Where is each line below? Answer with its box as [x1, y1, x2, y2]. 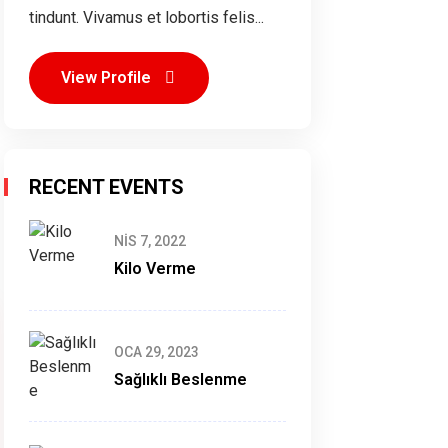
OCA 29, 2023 [114, 344, 199, 360]
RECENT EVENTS [29, 175, 184, 199]
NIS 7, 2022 [114, 233, 186, 249]
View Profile [61, 68, 155, 87]
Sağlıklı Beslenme [114, 370, 247, 389]
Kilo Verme [114, 259, 196, 278]
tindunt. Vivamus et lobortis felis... [29, 8, 264, 27]
